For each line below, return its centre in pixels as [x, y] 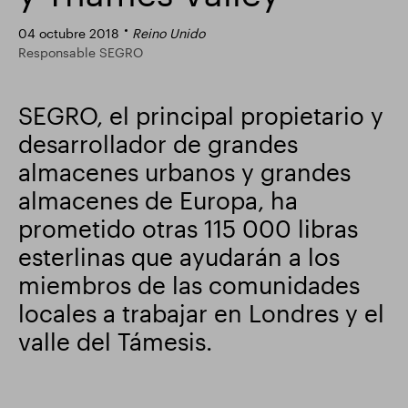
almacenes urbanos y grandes [184, 172]
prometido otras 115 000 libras [188, 228]
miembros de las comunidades [189, 285]
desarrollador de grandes [158, 143]
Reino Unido [168, 33]
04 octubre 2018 [69, 33]
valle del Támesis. [115, 341]
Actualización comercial [101, 28]
